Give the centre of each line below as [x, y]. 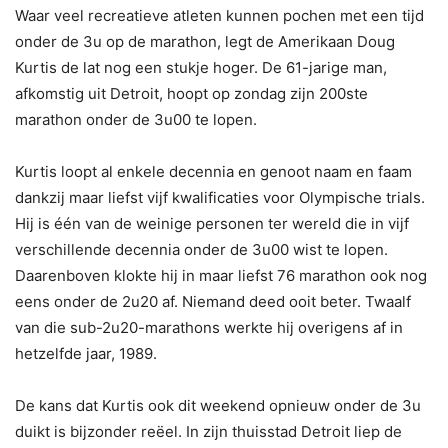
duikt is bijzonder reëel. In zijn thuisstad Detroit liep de [208, 431]
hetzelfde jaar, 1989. [86, 353]
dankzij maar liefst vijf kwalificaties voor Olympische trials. [220, 197]
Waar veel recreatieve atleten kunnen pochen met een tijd [219, 15]
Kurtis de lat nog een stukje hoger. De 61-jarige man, [201, 67]
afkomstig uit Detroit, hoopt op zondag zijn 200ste [191, 93]
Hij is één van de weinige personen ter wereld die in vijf [212, 223]
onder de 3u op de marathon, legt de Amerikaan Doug [205, 41]
